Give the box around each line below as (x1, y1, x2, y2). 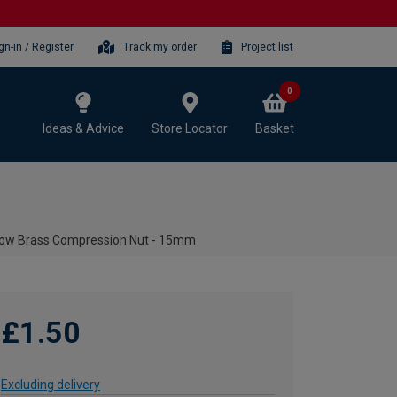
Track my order (123, 40, 198, 53)
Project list (241, 40, 293, 53)
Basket (255, 121, 294, 136)
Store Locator (152, 121, 228, 136)
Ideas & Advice (43, 121, 124, 136)
